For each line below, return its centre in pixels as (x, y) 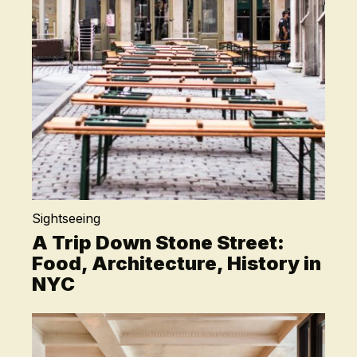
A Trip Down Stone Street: (159, 243)
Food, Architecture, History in (177, 263)
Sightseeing (67, 218)
